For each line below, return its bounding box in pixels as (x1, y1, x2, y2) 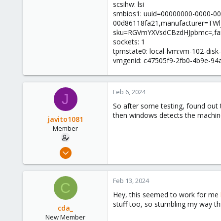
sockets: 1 (113, 37, 145, 46)
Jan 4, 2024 (72, 145, 103, 153)
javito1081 (47, 114, 83, 124)
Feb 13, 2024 (113, 176, 149, 185)
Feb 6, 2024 (113, 87, 146, 96)
